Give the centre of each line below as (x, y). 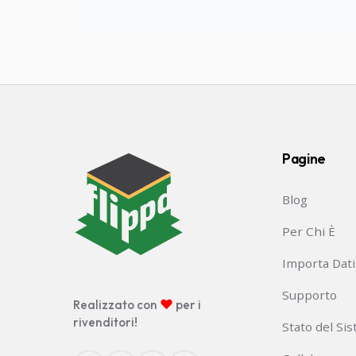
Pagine (304, 159)
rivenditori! (105, 323)
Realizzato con (116, 305)
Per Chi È (309, 232)
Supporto (310, 295)
